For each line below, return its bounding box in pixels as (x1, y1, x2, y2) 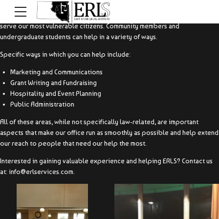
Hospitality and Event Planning (10, 89, 101, 97)
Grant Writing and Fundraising (10, 79, 97, 87)
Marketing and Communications (10, 68, 103, 76)
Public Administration (10, 100, 74, 108)
